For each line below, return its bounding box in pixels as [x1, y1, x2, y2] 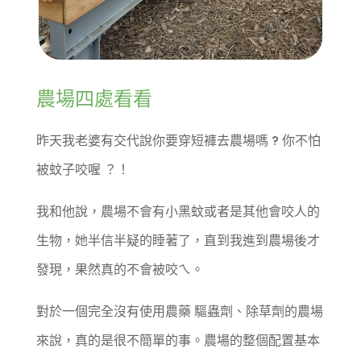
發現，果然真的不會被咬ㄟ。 [35, 260, 204, 280]
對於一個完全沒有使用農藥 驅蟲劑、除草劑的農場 [35, 302, 323, 322]
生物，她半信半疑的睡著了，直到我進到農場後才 [35, 231, 320, 251]
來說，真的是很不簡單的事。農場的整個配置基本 [35, 331, 320, 351]
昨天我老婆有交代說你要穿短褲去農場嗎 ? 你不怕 [35, 131, 321, 151]
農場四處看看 [35, 85, 152, 113]
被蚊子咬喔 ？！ [35, 160, 130, 180]
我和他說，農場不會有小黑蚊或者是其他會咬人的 [35, 202, 320, 222]
